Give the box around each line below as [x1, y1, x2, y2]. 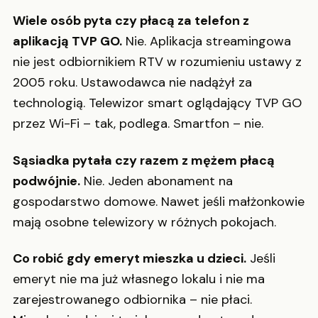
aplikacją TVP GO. [13, 33, 122, 50]
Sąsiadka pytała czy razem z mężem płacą [13, 151, 275, 169]
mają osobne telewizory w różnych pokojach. [13, 213, 276, 231]
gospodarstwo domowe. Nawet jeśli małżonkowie [13, 192, 305, 210]
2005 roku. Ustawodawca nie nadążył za [13, 74, 252, 92]
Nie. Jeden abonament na [80, 172, 233, 190]
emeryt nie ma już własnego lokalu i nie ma [13, 270, 265, 288]
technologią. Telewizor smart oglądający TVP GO [13, 94, 302, 112]
